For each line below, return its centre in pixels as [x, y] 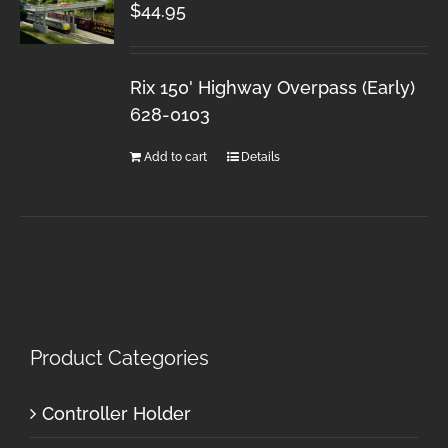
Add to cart [176, 156]
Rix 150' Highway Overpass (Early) [273, 87]
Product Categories [119, 358]
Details [261, 156]
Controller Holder [116, 413]
